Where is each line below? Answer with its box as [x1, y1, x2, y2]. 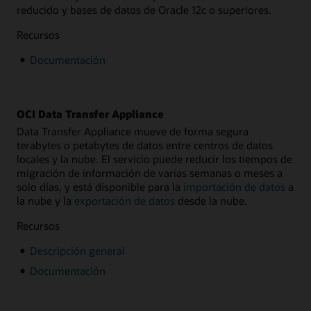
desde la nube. [175, 193, 247, 208]
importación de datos [183, 179, 285, 194]
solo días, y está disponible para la [17, 179, 183, 194]
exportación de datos [74, 193, 175, 208]
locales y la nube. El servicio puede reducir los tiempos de [17, 151, 292, 166]
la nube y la [17, 193, 74, 208]
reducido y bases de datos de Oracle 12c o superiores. [17, 2, 271, 17]
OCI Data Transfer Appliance [17, 107, 164, 121]
